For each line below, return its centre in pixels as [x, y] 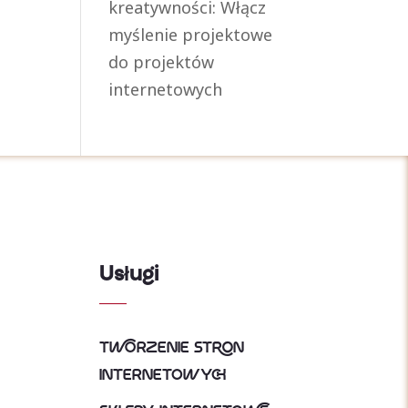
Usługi [128, 275]
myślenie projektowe [191, 35]
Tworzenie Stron [171, 348]
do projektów [162, 62]
